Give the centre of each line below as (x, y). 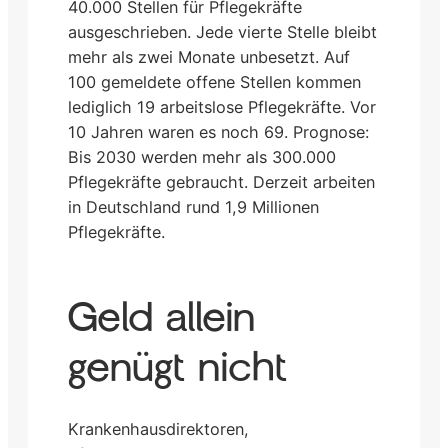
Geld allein (161, 318)
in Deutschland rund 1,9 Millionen (193, 207)
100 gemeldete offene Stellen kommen (214, 82)
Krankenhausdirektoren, (158, 429)
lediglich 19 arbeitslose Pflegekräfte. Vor (222, 107)
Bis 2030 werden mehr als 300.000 (202, 157)
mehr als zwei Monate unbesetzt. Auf (209, 57)
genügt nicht (177, 368)
